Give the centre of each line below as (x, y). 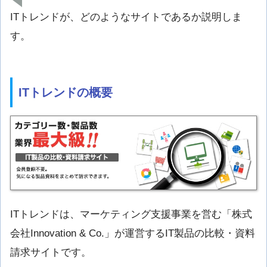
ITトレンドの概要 (66, 92)
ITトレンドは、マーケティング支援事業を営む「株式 (131, 214)
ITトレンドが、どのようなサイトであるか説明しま (126, 17)
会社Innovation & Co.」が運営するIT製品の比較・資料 (133, 233)
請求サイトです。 (51, 252)
